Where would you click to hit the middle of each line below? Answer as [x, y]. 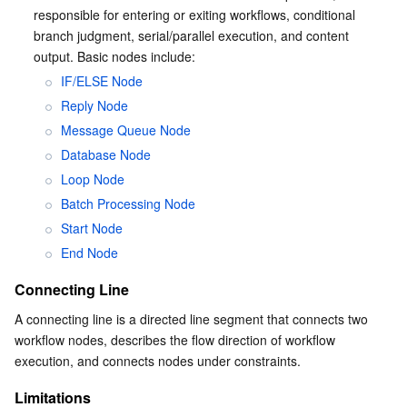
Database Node [106, 154]
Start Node [92, 228]
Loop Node [93, 179]
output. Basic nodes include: [114, 56]
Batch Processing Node [128, 203]
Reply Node [94, 105]
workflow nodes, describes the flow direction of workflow [175, 340]
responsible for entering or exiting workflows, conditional [196, 15]
